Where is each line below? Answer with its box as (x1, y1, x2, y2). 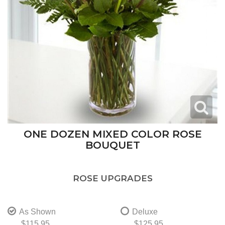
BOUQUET (85, 138, 140, 151)
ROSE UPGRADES (72, 173, 153, 183)
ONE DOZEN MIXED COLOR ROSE (23, 127, 202, 140)
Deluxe (132, 207, 158, 216)
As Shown (19, 207, 56, 216)
